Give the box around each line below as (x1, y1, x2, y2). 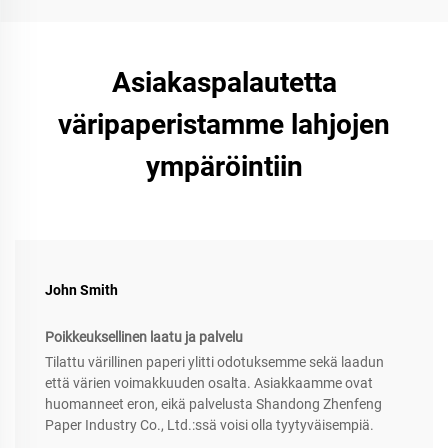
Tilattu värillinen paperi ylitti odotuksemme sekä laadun (45, 354, 384, 371)
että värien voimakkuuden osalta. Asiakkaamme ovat (45, 375, 373, 392)
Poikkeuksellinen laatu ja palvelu (45, 329, 243, 346)
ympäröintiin (145, 150, 303, 184)
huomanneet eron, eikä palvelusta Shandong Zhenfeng (45, 396, 382, 413)
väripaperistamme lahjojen (58, 108, 390, 142)
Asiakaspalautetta (111, 66, 337, 100)
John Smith (45, 282, 118, 299)
